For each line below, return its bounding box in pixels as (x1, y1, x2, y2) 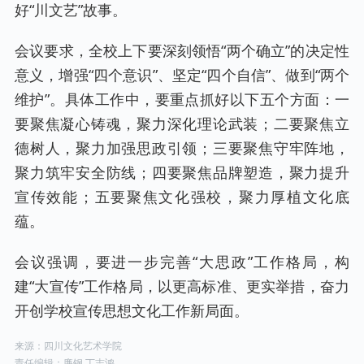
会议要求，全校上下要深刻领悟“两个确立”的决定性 (15, 41, 349, 60)
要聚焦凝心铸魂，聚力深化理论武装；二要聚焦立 (15, 114, 349, 133)
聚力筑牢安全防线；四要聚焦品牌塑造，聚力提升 (15, 162, 349, 182)
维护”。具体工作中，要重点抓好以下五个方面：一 (15, 89, 349, 109)
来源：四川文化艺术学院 (15, 339, 122, 353)
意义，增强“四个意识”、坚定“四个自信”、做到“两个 (15, 65, 349, 84)
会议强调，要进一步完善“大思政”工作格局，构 (15, 252, 349, 271)
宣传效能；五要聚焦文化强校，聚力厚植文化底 (15, 187, 349, 206)
